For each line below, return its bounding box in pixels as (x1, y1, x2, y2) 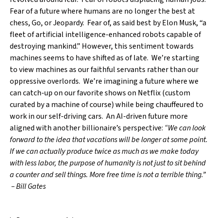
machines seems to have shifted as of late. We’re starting (10, 53, 200, 63)
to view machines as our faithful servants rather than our (10, 64, 199, 75)
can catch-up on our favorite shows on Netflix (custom (10, 88, 190, 98)
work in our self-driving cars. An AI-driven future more (10, 111, 188, 122)
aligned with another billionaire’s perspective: (10, 123, 164, 133)
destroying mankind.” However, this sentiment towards (10, 41, 194, 52)
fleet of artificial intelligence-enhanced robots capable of (10, 29, 201, 40)
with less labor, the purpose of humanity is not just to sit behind (10, 158, 206, 168)
